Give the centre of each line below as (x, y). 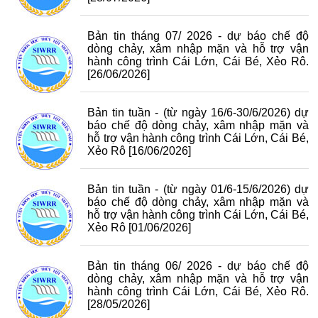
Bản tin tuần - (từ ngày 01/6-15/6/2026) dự (198, 189)
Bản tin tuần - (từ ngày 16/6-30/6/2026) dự (198, 113)
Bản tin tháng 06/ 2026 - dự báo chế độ (198, 266)
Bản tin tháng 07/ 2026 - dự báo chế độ (198, 36)
